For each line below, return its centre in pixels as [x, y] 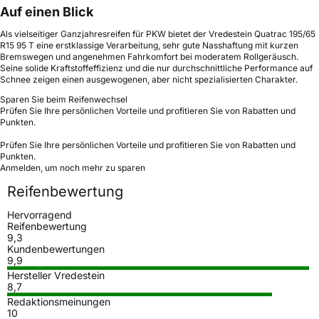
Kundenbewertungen [56, 249]
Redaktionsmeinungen [59, 301]
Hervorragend [40, 214]
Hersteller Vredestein [56, 275]
